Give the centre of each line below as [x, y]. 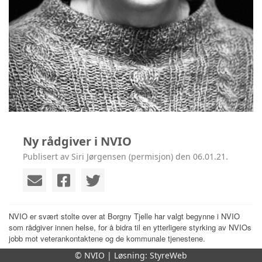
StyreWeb [168, 255]
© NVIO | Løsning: [112, 255]
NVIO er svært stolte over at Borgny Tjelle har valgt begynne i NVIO [124, 216]
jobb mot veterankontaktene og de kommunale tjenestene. [108, 239]
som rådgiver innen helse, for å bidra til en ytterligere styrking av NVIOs [130, 227]
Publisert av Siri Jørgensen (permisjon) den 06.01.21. [125, 157]
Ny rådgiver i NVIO [77, 142]
